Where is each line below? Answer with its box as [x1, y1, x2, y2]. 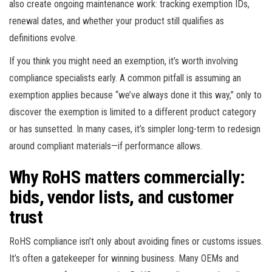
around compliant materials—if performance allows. [9, 140, 202, 152]
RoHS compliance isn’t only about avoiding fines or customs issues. [9, 235, 263, 247]
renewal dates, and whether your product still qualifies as [9, 15, 224, 27]
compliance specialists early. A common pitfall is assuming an [9, 72, 241, 84]
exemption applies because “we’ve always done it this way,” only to [9, 89, 262, 101]
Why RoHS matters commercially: [9, 166, 245, 188]
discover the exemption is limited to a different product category [9, 106, 256, 118]
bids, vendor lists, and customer [9, 186, 234, 208]
